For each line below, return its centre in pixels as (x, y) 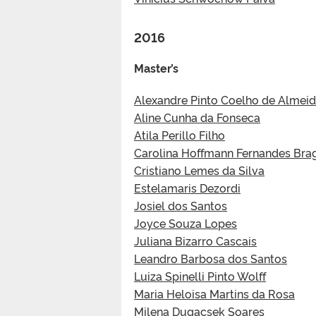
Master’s (156, 67)
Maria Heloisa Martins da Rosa (214, 293)
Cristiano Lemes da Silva (199, 170)
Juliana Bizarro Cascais (195, 240)
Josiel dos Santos (181, 205)
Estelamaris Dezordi (187, 187)
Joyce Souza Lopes (186, 223)
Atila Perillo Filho (180, 134)
